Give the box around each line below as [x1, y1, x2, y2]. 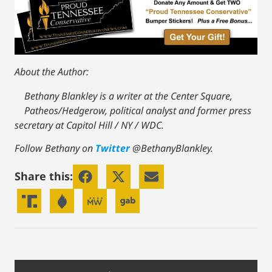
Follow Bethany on [15, 141, 95, 155]
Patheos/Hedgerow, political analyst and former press [24, 103, 251, 117]
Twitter [95, 141, 130, 155]
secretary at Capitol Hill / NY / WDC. [15, 118, 164, 132]
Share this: [15, 169, 73, 184]
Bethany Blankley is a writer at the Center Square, [24, 89, 233, 103]
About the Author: [15, 64, 89, 78]
